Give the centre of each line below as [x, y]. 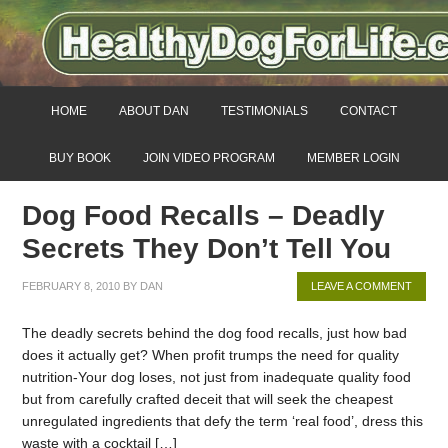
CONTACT [368, 110]
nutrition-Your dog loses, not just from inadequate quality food [217, 376]
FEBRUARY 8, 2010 [71, 285]
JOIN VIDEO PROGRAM [208, 157]
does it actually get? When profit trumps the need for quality [211, 354]
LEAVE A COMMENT [361, 285]
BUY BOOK [79, 157]
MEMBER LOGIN [353, 157]
